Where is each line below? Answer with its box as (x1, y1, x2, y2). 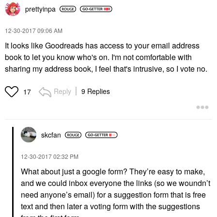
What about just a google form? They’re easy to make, (21, 166, 205, 177)
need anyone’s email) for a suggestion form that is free (21, 189, 206, 201)
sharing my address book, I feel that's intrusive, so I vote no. (5, 63, 207, 75)
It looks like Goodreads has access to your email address (5, 40, 200, 51)
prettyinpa (25, 4, 56, 14)
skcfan (41, 130, 61, 140)
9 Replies (81, 86, 110, 96)
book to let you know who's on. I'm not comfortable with (5, 51, 192, 63)
